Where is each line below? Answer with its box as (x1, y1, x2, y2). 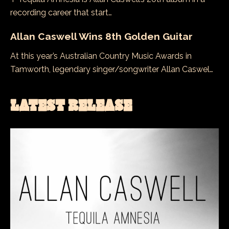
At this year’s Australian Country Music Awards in (10, 51, 192, 61)
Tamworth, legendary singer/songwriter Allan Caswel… (10, 64, 213, 75)
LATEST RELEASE (10, 94, 132, 117)
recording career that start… (10, 7, 112, 17)
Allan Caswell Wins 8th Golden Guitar (10, 30, 193, 42)
